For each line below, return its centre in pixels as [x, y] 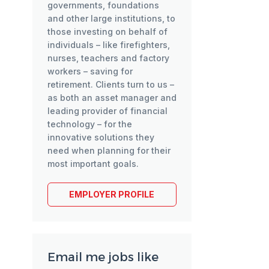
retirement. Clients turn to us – [110, 84]
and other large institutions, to [111, 18]
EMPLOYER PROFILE [112, 194]
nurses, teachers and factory [108, 58]
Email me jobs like [103, 257]
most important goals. [94, 164]
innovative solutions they [101, 137]
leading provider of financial [107, 111]
